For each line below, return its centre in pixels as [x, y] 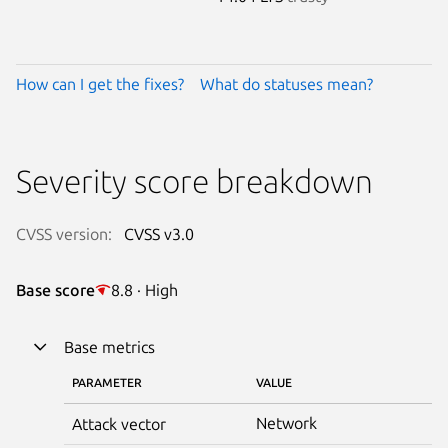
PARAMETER [107, 382]
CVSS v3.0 [159, 233]
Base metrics [109, 346]
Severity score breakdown [194, 180]
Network [286, 422]
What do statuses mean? [286, 83]
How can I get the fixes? [100, 83]
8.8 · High [144, 289]
